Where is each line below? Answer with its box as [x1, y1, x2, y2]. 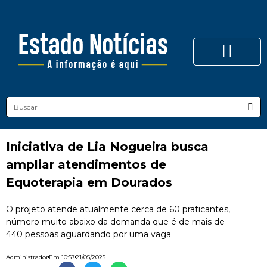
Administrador [6, 253, 48, 261]
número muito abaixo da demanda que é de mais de [6, 216, 225, 227]
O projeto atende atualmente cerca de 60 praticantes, [6, 204, 230, 215]
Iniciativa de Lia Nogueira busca [6, 139, 209, 154]
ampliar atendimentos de [6, 157, 166, 172]
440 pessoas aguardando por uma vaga [6, 229, 171, 240]
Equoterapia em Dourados [6, 175, 172, 190]
